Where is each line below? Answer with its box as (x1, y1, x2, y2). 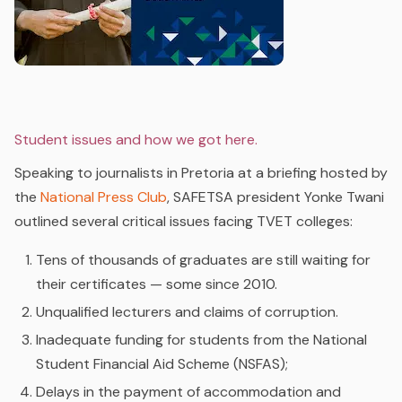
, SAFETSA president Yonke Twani (167, 187, 384, 206)
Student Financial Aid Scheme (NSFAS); (36, 354, 288, 373)
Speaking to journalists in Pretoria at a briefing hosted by (14, 162, 388, 182)
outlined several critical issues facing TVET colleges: (14, 211, 353, 231)
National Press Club (40, 187, 167, 206)
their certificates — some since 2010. (36, 274, 277, 293)
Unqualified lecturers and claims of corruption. (36, 301, 338, 321)
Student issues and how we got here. (14, 129, 258, 149)
